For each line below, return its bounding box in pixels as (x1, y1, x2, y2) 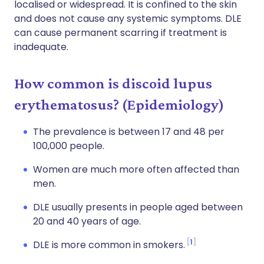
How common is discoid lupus (14, 75, 212, 92)
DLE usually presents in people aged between (33, 200, 243, 214)
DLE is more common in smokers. (33, 238, 185, 252)
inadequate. (14, 40, 68, 54)
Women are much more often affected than (33, 163, 239, 176)
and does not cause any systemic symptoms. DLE (14, 12, 242, 25)
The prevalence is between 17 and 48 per (33, 125, 225, 138)
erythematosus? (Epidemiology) (14, 96, 225, 113)
